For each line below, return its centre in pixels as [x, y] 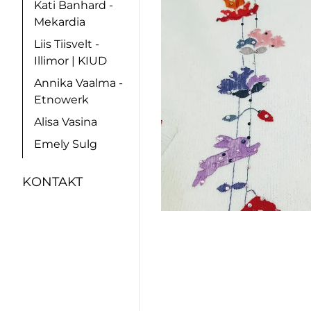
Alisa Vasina [66, 122]
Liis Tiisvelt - [67, 44]
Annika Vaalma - [78, 83]
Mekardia [60, 22]
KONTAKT [52, 182]
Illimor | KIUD [70, 61]
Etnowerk [61, 100]
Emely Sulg [66, 144]
